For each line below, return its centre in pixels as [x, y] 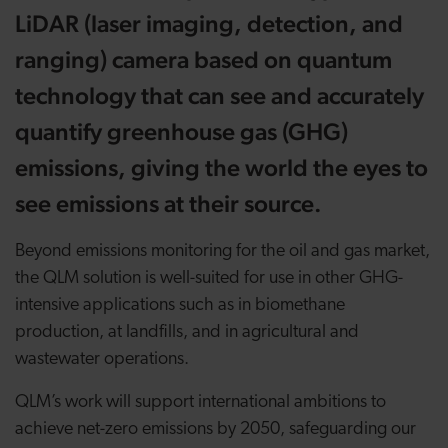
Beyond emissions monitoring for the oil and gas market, [222, 251]
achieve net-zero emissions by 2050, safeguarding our [215, 429]
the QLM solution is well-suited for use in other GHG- [209, 278]
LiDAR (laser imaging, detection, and [209, 23]
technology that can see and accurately [219, 95]
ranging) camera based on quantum [203, 59]
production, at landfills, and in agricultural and [187, 332]
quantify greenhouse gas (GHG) [181, 131]
